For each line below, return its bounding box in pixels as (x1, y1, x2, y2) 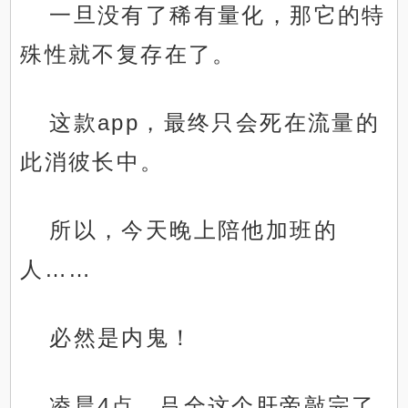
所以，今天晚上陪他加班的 (49, 218, 339, 243)
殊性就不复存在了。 (20, 42, 237, 67)
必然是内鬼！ (49, 325, 194, 351)
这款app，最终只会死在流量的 (49, 110, 381, 136)
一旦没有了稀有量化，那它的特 (49, 3, 386, 28)
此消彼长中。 (20, 149, 165, 175)
